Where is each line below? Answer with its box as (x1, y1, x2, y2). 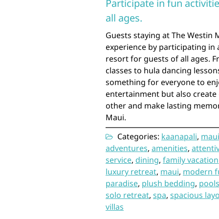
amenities (152, 142, 188, 153)
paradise (106, 177, 138, 189)
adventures (106, 142, 148, 153)
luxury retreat (106, 166, 156, 177)
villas (106, 201, 124, 212)
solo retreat (106, 189, 149, 200)
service (106, 154, 131, 165)
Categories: (115, 131, 161, 142)
